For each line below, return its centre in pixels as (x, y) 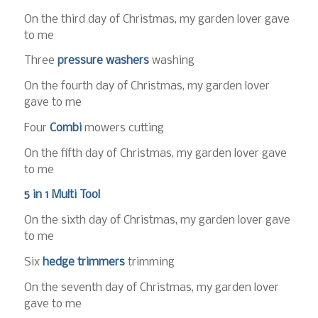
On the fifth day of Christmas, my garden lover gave (155, 153)
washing (171, 61)
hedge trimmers (83, 262)
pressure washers (103, 61)
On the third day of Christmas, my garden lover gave (157, 19)
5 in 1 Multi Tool (62, 195)
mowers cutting (122, 128)
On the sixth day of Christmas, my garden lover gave (157, 221)
